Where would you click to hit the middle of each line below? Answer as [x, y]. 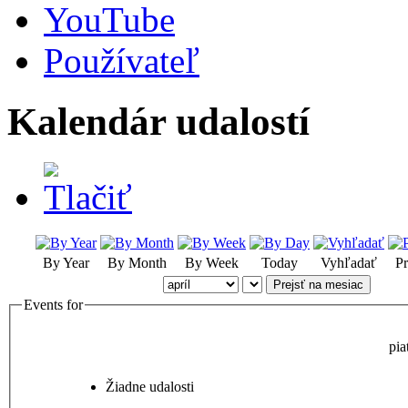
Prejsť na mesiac [318, 284]
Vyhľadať [349, 262]
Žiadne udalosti [150, 387]
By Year [66, 262]
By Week [212, 262]
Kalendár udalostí [158, 121]
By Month [137, 262]
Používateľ [122, 61]
